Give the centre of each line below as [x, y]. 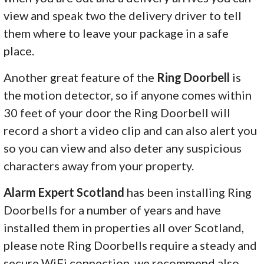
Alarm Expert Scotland [64, 192]
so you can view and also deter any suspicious [123, 148]
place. [19, 50]
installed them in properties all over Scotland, [124, 227]
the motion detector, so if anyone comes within [128, 95]
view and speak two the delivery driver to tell [123, 15]
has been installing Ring [188, 192]
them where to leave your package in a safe [116, 33]
